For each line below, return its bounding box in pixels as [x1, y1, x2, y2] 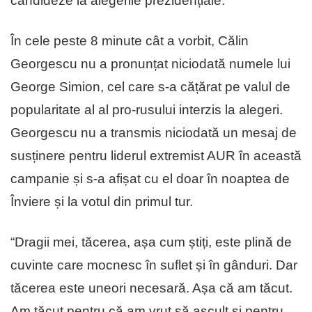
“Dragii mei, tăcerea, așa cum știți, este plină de [10, 234, 292, 249]
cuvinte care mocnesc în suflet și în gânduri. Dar [10, 257, 297, 272]
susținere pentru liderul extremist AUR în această [10, 148, 302, 163]
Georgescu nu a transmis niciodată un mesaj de [10, 125, 297, 140]
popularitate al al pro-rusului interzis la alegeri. [10, 102, 283, 117]
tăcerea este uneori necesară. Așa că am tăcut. [10, 280, 292, 295]
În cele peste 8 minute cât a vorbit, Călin [10, 33, 249, 48]
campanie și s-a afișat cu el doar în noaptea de [10, 171, 290, 186]
